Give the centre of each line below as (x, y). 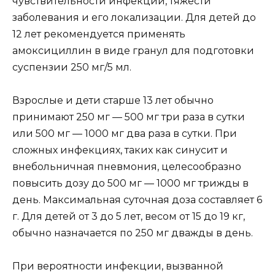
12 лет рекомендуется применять (99, 34)
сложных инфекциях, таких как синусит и (120, 150)
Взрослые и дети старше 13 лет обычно (113, 100)
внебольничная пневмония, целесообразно (127, 166)
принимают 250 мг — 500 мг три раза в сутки (129, 117)
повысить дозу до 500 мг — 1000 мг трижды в (130, 183)
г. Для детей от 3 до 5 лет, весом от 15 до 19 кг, (129, 216)
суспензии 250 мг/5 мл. (72, 67)
